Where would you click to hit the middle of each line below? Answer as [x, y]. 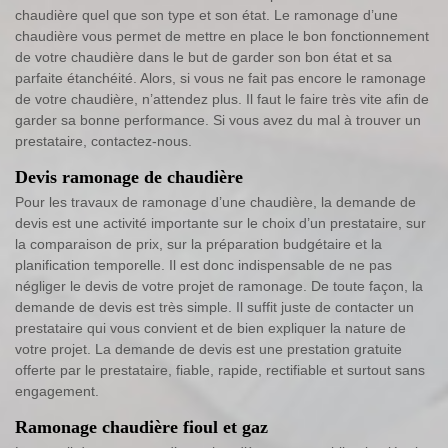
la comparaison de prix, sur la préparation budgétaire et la [198, 243]
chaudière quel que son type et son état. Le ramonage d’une [206, 14]
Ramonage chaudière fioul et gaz [141, 426]
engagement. [57, 390]
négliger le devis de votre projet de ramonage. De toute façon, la [219, 285]
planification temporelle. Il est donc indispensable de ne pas [203, 264]
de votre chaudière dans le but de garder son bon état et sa [203, 56]
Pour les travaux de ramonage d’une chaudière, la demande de [215, 201]
